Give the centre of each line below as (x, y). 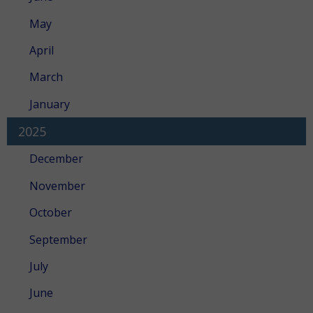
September (58, 239)
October (51, 213)
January (50, 104)
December (56, 159)
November (57, 185)
